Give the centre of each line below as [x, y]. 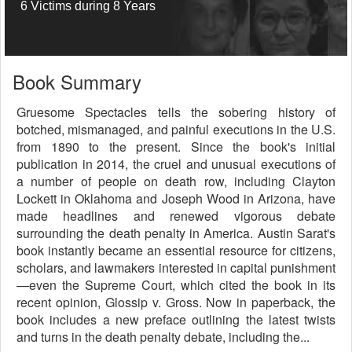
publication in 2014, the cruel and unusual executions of [176, 164]
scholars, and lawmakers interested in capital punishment [176, 268]
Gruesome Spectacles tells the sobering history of [176, 112]
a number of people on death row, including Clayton [176, 181]
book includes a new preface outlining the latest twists [176, 319]
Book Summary [77, 81]
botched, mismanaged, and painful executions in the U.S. [176, 129]
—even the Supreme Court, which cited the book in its [176, 285]
